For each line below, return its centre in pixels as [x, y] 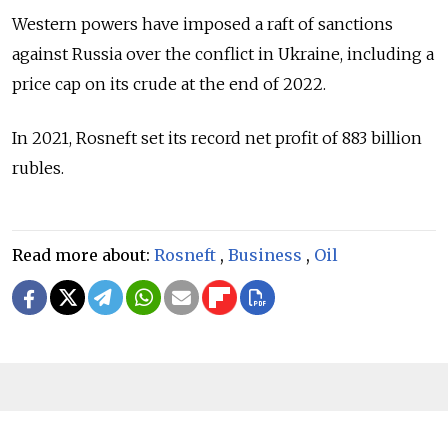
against [40, 53]
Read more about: [83, 254]
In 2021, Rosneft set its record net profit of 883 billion [217, 137]
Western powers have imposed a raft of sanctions [202, 23]
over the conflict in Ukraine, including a [280, 53]
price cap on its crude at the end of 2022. [169, 83]
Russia [97, 53]
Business [265, 254]
